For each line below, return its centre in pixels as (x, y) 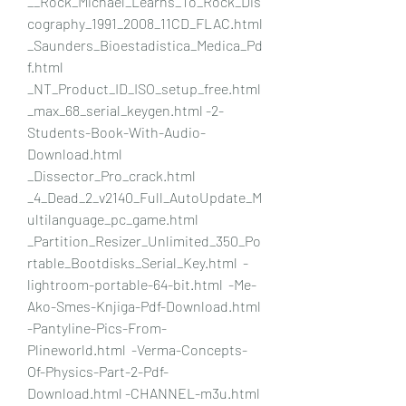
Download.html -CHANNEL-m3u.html (144, 392)
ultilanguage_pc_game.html (113, 218)
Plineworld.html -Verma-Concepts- (137, 349)
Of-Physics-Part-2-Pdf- (98, 371)
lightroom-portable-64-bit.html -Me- (142, 284)
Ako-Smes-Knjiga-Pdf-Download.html (144, 305)
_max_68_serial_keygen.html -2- (126, 110)
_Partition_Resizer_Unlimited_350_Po (144, 240)
